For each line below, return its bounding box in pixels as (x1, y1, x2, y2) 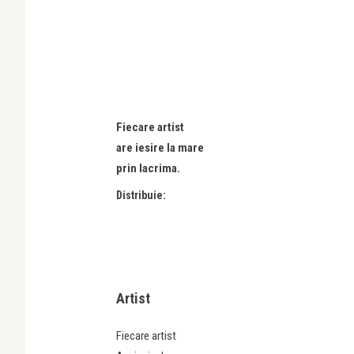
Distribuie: (116, 189, 166, 201)
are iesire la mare (116, 141, 204, 155)
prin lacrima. (116, 161, 180, 175)
